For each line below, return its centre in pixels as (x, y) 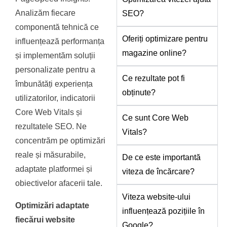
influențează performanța (60, 42)
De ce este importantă (162, 158)
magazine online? (155, 53)
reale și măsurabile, (51, 155)
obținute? (139, 93)
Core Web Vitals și (49, 112)
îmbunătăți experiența (54, 84)
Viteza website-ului (157, 197)
